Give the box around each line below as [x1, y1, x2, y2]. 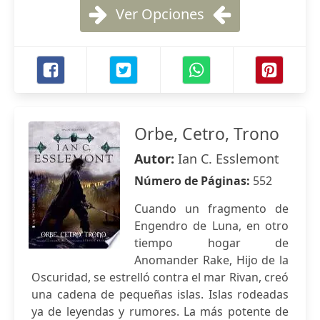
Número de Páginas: [134, 173, 253, 189]
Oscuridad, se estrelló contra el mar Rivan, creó [31, 269, 289, 285]
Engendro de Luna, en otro [134, 218, 289, 234]
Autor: [134, 150, 178, 167]
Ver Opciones [116, 4, 204, 24]
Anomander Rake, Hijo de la [134, 252, 289, 268]
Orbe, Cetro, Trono [134, 122, 279, 145]
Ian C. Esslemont [178, 150, 279, 167]
